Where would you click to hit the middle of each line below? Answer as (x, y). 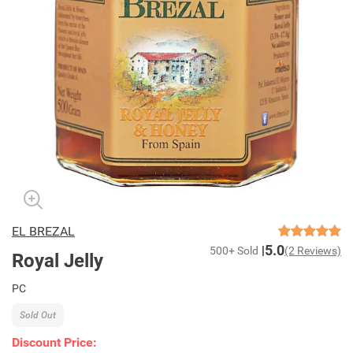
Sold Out (38, 315)
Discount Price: (54, 342)
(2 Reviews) (313, 251)
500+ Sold (234, 251)
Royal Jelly (58, 261)
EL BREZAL (43, 231)
